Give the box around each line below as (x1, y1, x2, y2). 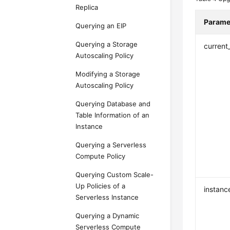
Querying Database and (75, 100, 151, 108)
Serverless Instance (75, 193, 139, 201)
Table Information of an (75, 111, 150, 119)
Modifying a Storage (75, 70, 141, 78)
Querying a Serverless (75, 141, 147, 149)
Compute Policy (75, 152, 126, 160)
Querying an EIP (75, 22, 127, 30)
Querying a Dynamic (75, 212, 140, 220)
